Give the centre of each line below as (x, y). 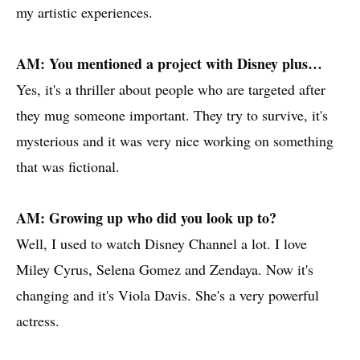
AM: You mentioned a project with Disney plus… (169, 64)
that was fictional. (68, 167)
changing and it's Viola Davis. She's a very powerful (168, 295)
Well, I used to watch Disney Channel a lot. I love (162, 244)
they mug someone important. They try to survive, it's (172, 115)
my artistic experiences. (84, 12)
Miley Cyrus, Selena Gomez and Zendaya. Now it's (165, 270)
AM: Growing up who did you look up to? (146, 218)
